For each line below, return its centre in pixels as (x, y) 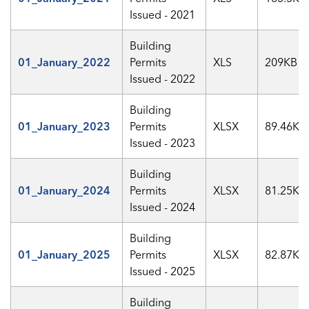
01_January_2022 (64, 62)
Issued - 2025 (162, 271)
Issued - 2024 (162, 207)
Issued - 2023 (162, 143)
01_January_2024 (64, 190)
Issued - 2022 (162, 79)
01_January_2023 (64, 126)
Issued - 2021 (162, 14)
